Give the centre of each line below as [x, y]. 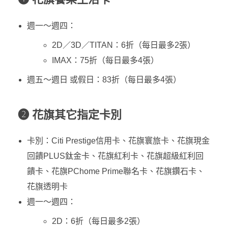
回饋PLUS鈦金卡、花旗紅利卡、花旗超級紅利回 [115, 156]
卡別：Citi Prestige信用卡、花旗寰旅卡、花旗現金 [118, 140]
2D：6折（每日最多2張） [99, 221]
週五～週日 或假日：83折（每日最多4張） [104, 79]
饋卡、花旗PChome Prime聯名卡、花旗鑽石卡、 [116, 171]
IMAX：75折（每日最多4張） [106, 60]
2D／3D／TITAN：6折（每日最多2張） [124, 45]
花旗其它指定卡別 [77, 115]
